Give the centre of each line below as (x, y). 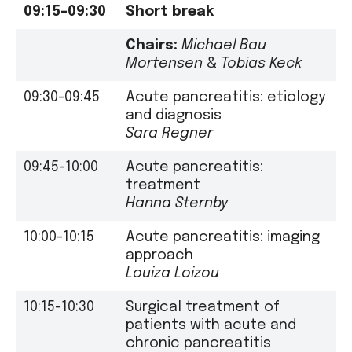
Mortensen (164, 63)
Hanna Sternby (177, 203)
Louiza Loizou (172, 273)
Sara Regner (169, 133)
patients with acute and (211, 325)
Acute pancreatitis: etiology (225, 97)
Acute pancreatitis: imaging (223, 237)
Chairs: (152, 45)
